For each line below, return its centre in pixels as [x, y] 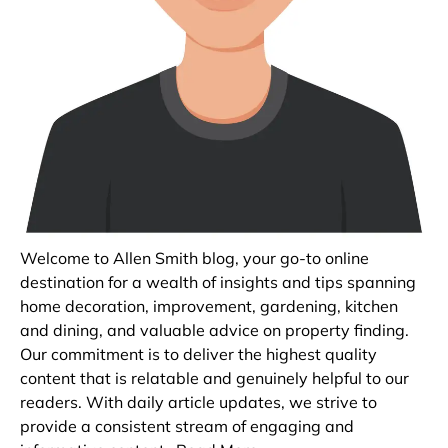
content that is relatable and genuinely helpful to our [214, 378]
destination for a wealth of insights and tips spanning [218, 282]
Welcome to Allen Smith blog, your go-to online [194, 258]
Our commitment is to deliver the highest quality [198, 354]
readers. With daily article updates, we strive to [198, 402]
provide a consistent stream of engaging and [187, 426]
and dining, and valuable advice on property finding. [214, 330]
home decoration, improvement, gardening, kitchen [209, 306]
